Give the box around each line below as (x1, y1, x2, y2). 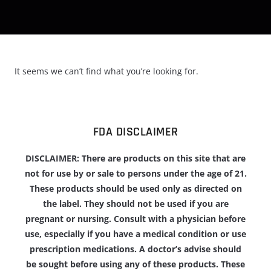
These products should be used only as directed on (29, 182, 242, 194)
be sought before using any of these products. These (26, 258, 245, 270)
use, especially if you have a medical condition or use (25, 227, 246, 240)
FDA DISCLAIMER (93, 123, 178, 140)
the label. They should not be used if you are (42, 197, 229, 209)
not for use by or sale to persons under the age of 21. (24, 167, 247, 179)
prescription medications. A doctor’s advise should (30, 243, 241, 255)
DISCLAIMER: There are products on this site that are (25, 152, 246, 164)
